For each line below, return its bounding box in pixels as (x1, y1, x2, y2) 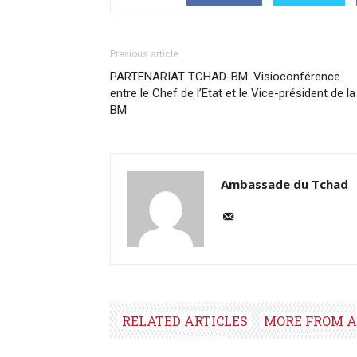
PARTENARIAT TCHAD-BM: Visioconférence (110, 69, 340, 84)
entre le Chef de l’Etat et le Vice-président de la (110, 86, 355, 101)
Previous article (110, 49, 178, 61)
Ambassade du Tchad (221, 176, 348, 193)
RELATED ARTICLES (122, 312, 248, 330)
